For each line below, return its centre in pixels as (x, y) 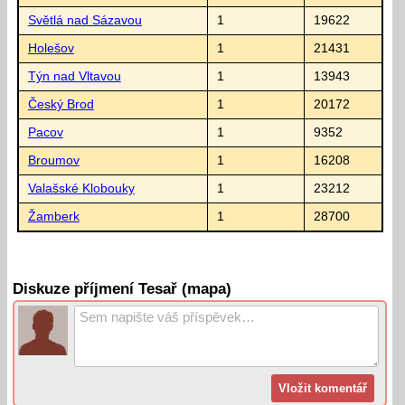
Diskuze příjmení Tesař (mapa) (122, 289)
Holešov (51, 48)
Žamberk (53, 216)
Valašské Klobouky (81, 188)
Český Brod (61, 104)
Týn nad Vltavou (74, 76)
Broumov (53, 160)
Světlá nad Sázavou (85, 20)
